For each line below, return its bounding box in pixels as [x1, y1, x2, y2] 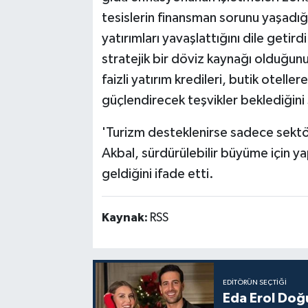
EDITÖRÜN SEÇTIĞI [223, 278, 287, 286]
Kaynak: [101, 212, 150, 225]
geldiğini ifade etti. [101, 167, 214, 181]
